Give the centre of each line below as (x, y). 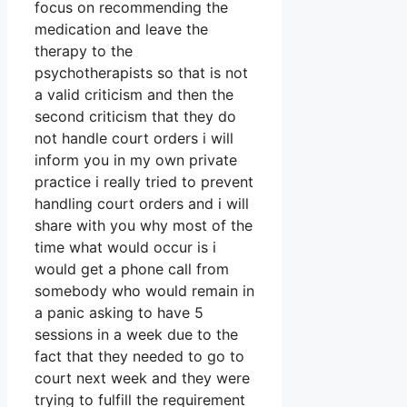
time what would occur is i (125, 248)
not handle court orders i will (134, 139)
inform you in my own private (136, 160)
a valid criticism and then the (134, 95)
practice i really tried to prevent (144, 182)
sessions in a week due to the (136, 335)
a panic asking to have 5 (119, 313)
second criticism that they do (135, 117)
